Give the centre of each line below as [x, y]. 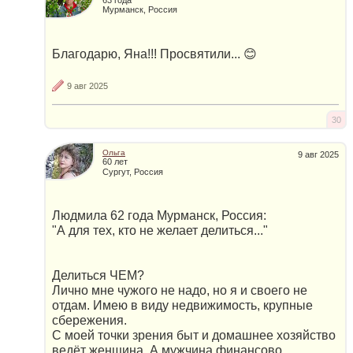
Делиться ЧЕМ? [98, 276]
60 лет [115, 162]
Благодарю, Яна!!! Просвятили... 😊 [154, 54]
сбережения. [89, 321]
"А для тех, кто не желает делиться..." [160, 231]
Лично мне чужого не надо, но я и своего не [180, 291]
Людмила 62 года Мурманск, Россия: [159, 216]
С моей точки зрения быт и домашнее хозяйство [194, 336]
